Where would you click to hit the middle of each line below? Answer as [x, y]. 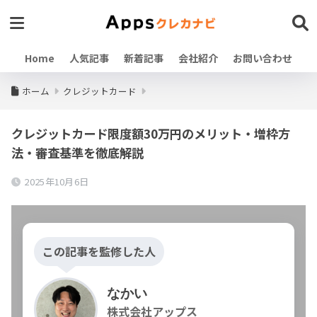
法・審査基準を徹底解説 [77, 152]
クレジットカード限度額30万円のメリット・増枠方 [151, 133]
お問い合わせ [263, 58]
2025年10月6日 [57, 181]
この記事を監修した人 [99, 252]
